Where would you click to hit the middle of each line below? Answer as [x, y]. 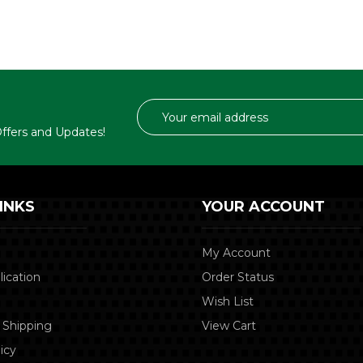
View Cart [229, 325]
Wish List [228, 301]
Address [160, 124]
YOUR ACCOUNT [264, 206]
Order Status [238, 277]
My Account [237, 252]
